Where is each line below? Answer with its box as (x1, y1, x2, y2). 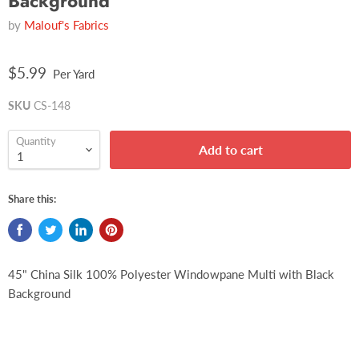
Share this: (8, 192, 56, 206)
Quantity (16, 135, 56, 148)
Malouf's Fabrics (24, 18, 109, 33)
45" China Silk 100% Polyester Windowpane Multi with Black (8, 267, 334, 282)
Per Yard (53, 67, 95, 82)
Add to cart (198, 141, 263, 157)
